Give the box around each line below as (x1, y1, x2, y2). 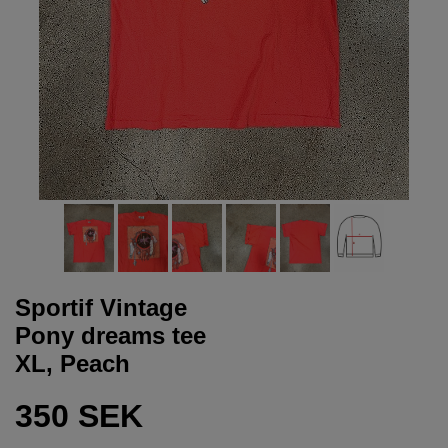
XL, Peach (15, 349, 130, 377)
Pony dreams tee (15, 321, 206, 349)
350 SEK (15, 397, 143, 434)
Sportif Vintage (15, 293, 187, 321)
